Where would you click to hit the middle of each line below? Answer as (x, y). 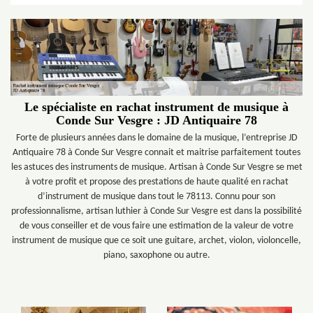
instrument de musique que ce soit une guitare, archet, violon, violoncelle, (156, 241)
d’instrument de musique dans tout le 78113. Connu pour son (156, 197)
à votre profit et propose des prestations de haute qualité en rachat (156, 182)
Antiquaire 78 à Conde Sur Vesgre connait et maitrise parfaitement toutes (156, 153)
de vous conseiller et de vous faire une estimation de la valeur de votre (156, 226)
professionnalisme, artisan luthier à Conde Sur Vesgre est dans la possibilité (156, 211)
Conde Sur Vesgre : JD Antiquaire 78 (156, 120)
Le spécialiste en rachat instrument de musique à (156, 107)
